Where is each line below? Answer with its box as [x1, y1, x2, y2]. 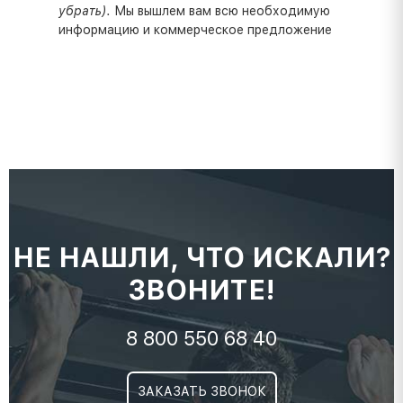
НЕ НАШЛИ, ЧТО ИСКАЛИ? [12, 241, 391, 273]
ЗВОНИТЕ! [128, 273, 275, 306]
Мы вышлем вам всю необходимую [114, 3, 330, 18]
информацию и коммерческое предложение [58, 22, 332, 37]
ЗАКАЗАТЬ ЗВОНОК [137, 384, 266, 399]
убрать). [58, 3, 114, 18]
